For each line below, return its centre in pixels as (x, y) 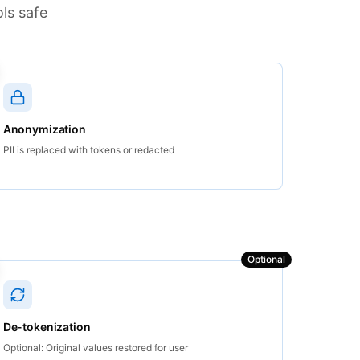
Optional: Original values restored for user (95, 348)
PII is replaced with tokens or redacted (88, 150)
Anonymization (44, 129)
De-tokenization (47, 327)
